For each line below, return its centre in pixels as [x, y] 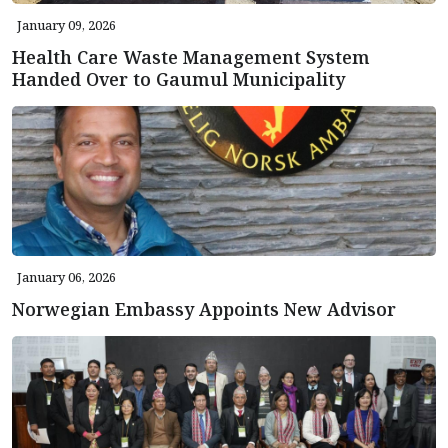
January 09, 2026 [66, 25]
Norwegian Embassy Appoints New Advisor [204, 309]
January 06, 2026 [66, 277]
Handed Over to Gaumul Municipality [178, 79]
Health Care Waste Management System [191, 57]
